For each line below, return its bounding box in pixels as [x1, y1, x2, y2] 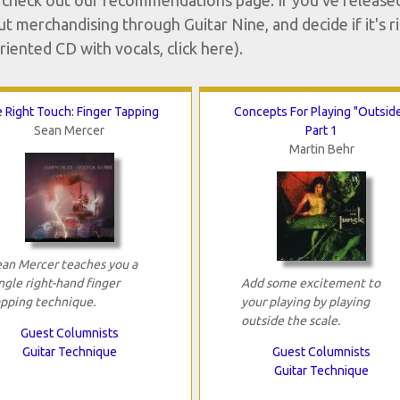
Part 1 [305, 123, 338, 138]
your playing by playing [240, 295, 370, 310]
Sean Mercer [34, 123, 105, 138]
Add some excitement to [240, 276, 380, 291]
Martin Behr [288, 142, 354, 157]
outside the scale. [240, 313, 340, 329]
